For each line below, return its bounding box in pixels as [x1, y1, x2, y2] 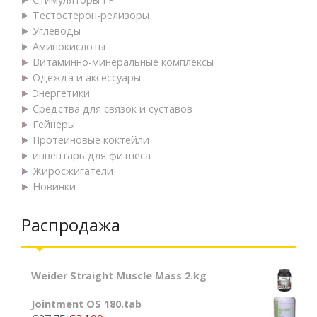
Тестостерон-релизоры [33, 8, 149, 22]
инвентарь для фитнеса [33, 148, 151, 162]
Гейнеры [33, 117, 75, 131]
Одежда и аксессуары [33, 70, 141, 84]
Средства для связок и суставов [33, 101, 192, 115]
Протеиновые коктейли [33, 132, 149, 146]
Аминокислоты [33, 39, 105, 53]
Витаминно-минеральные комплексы [33, 54, 214, 69]
